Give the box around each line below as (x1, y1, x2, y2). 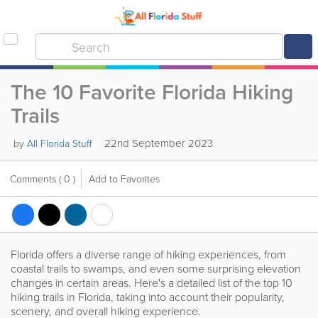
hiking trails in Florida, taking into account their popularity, (11, 289, 285, 305)
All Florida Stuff (27, 136, 92, 150)
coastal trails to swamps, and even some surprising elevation (11, 261, 301, 276)
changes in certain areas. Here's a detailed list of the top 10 (11, 275, 292, 290)
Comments (10, 172, 59, 185)
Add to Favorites (89, 172, 160, 185)
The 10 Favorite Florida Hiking (11, 77, 293, 107)
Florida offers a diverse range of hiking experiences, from (11, 246, 286, 262)
